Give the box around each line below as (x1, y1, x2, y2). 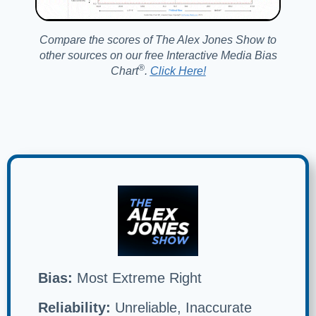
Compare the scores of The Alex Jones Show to (39, 34, 276, 47)
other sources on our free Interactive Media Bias (39, 49, 277, 62)
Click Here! (150, 65, 206, 78)
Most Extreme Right (73, 270, 202, 286)
